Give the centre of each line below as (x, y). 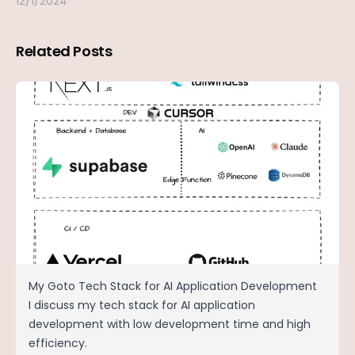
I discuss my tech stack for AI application (142, 305)
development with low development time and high (170, 324)
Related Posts (64, 52)
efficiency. (58, 343)
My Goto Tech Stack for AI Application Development (173, 286)
